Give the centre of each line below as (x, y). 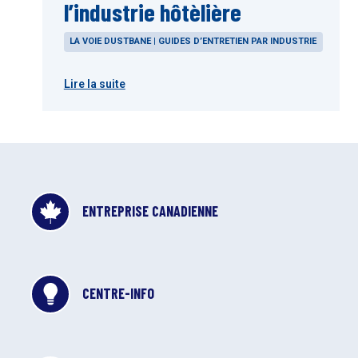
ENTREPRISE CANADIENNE (151, 211)
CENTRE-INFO (119, 294)
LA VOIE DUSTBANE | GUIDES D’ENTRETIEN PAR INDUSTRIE (193, 42)
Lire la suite (94, 84)
